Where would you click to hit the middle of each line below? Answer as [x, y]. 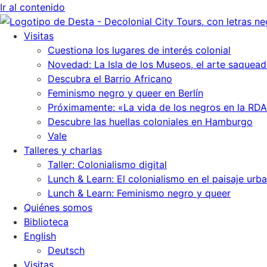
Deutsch [66, 250]
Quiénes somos [58, 207]
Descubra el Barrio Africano [110, 79]
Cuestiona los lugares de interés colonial [139, 50]
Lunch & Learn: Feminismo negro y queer [139, 193]
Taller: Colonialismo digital [107, 164]
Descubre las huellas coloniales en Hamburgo [150, 122]
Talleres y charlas [63, 150]
